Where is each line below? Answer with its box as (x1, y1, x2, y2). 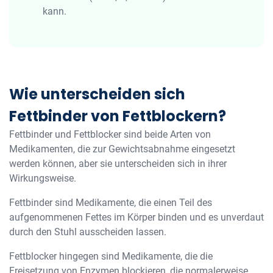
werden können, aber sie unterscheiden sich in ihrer (9, 158, 227, 169)
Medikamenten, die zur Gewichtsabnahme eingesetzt (9, 143, 235, 155)
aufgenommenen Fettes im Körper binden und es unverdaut (9, 211, 264, 223)
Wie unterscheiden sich (9, 84, 185, 104)
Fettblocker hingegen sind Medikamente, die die (9, 250, 213, 262)
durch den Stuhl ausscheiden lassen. (9, 226, 166, 238)
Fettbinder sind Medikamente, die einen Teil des (9, 197, 212, 208)
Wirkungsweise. (9, 172, 76, 184)
